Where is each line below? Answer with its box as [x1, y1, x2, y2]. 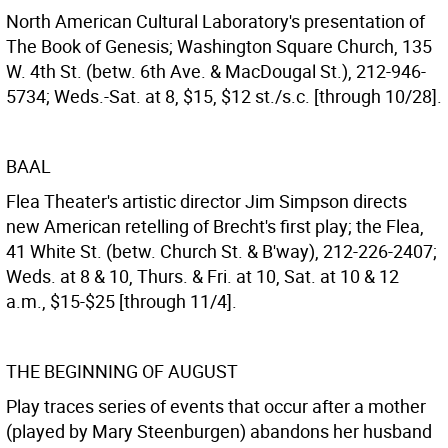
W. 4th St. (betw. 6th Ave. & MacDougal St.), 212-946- [6, 59, 426, 83]
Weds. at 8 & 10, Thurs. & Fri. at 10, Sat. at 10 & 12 [6, 264, 399, 288]
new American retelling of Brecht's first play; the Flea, [6, 214, 424, 238]
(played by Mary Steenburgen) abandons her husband [6, 419, 432, 443]
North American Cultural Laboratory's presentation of [6, 9, 425, 33]
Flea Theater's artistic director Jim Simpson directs [6, 189, 407, 213]
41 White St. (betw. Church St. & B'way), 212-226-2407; [6, 239, 437, 263]
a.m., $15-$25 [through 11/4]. [6, 289, 237, 313]
